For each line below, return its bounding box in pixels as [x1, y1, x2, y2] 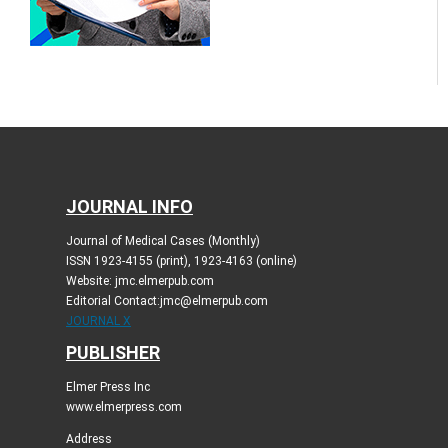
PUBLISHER [65, 342, 160, 364]
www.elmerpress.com [65, 400, 182, 415]
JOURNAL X [65, 314, 131, 329]
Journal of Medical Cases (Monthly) [65, 234, 260, 249]
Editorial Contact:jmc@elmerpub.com [65, 294, 268, 309]
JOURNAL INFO [65, 196, 193, 218]
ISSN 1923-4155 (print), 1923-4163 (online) [65, 254, 297, 269]
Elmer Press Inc [65, 380, 150, 395]
